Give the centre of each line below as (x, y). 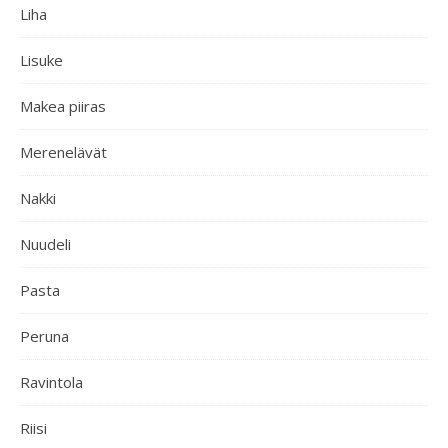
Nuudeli (45, 244)
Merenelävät (63, 152)
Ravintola (51, 382)
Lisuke (41, 60)
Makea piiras (63, 106)
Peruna (44, 336)
